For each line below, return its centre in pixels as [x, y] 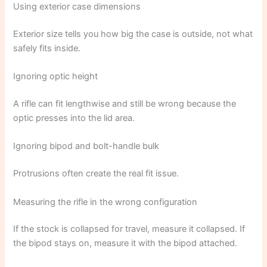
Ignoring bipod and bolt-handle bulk [86, 146]
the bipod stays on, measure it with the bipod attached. [125, 243]
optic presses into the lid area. [74, 118]
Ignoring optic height [56, 77]
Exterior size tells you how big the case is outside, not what [133, 34]
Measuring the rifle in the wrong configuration [105, 202]
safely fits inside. [47, 48]
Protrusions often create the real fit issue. [96, 174]
